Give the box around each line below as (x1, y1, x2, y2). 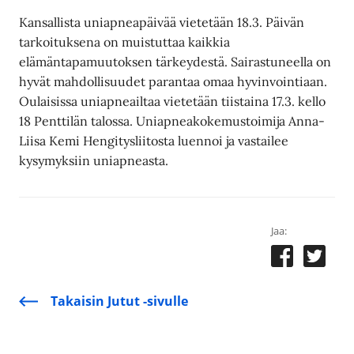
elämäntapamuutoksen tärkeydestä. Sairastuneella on (19, 54, 332, 70)
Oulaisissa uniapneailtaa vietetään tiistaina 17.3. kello (19, 93, 326, 110)
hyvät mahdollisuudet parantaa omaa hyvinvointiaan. (19, 73, 328, 90)
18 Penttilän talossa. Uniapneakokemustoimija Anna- (19, 113, 326, 130)
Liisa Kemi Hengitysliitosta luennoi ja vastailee (19, 133, 289, 149)
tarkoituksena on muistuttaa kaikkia (19, 34, 231, 51)
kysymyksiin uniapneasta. (19, 153, 169, 169)
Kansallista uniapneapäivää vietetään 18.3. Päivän (19, 14, 305, 31)
